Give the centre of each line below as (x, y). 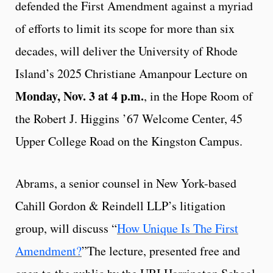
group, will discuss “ (66, 229)
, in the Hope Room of (198, 96)
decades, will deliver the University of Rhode (126, 51)
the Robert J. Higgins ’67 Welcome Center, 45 (129, 119)
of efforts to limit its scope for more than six (125, 29)
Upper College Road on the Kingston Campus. (129, 141)
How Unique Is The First (178, 229)
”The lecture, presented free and (161, 251)
